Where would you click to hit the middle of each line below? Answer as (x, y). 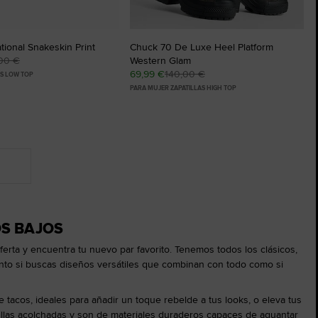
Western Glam (160, 60)
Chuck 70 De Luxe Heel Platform (202, 46)
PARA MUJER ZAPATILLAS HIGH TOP (183, 88)
